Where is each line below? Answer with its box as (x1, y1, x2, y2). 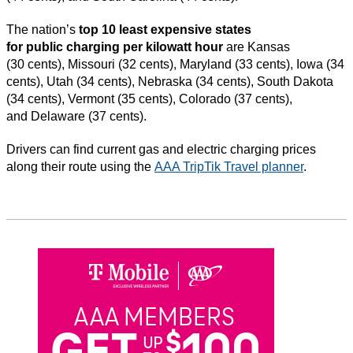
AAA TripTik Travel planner (154, 159, 303, 173)
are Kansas (226, 39, 290, 54)
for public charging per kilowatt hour (6, 39, 226, 54)
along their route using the (6, 159, 154, 173)
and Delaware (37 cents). (6, 109, 150, 123)
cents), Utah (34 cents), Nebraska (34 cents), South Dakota (6, 74, 333, 88)
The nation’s (6, 22, 76, 36)
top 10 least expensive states (76, 22, 251, 36)
